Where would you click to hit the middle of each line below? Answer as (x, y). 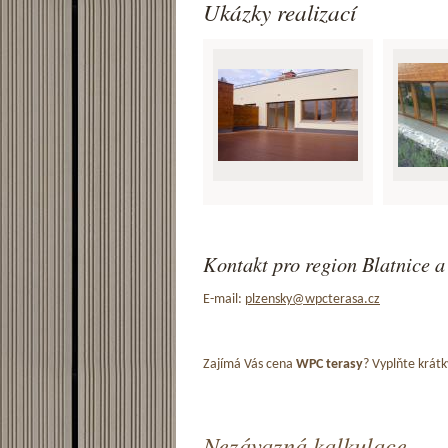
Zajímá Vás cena (249, 364)
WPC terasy (329, 364)
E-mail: (224, 299)
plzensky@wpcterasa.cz (312, 299)
